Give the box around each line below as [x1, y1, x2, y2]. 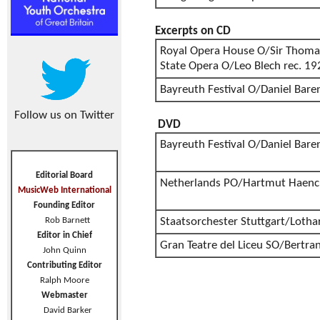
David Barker [36, 306, 92, 315]
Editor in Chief [36, 231, 92, 240]
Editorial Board [36, 171, 93, 180]
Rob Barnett [45, 216, 90, 225]
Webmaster [41, 291, 88, 300]
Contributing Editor [26, 261, 102, 270]
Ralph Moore [39, 276, 89, 285]
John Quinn [42, 246, 86, 255]
